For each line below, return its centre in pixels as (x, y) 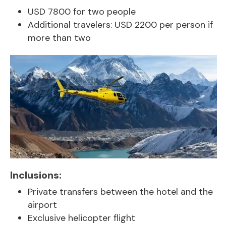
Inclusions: (36, 175)
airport (42, 205)
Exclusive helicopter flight (81, 218)
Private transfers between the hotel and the (120, 192)
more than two (59, 38)
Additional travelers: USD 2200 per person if (120, 25)
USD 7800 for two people (82, 12)
